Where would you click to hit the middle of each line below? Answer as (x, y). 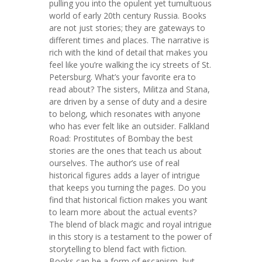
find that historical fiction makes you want (128, 200)
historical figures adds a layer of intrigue (125, 175)
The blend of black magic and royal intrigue (130, 224)
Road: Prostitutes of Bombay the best (121, 138)
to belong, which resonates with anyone (125, 114)
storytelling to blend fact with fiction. (118, 249)
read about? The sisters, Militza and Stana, (130, 89)
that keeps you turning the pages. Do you (127, 187)
